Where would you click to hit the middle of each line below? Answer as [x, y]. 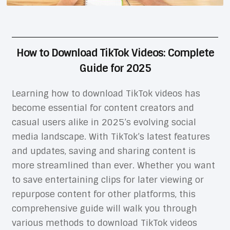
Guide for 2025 [115, 68]
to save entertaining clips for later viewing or [108, 179]
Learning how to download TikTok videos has [106, 93]
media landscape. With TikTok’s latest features [111, 136]
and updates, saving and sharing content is [103, 151]
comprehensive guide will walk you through [104, 208]
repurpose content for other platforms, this [103, 194]
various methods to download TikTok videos [104, 223]
